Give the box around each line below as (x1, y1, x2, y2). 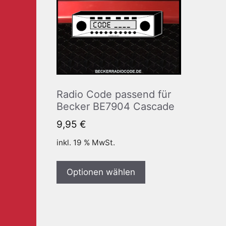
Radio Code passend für (56, 88, 171, 100)
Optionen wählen (67, 167, 135, 178)
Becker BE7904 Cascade (56, 100, 175, 112)
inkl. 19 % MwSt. (56, 138, 115, 148)
